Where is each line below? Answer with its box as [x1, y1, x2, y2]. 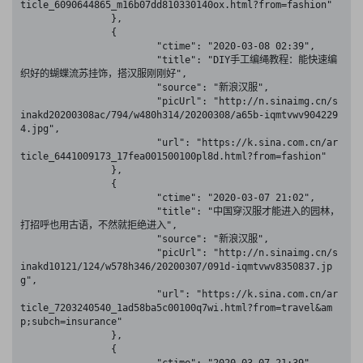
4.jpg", [20, 123, 60, 135]
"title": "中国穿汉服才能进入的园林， [20, 206, 156, 218]
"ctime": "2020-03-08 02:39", [20, 41, 156, 53]
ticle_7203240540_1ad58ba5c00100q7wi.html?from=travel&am [20, 302, 332, 314]
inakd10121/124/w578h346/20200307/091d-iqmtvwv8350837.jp [20, 261, 332, 273]
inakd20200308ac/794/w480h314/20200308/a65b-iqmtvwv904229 [20, 109, 338, 122]
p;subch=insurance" [20, 316, 122, 328]
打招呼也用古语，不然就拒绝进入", [20, 220, 177, 232]
